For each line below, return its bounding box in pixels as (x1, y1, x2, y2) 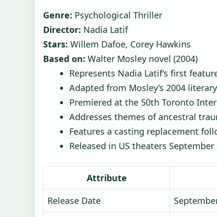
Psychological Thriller (72, 9, 162, 21)
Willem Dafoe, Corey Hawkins (68, 38, 191, 50)
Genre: (43, 9, 72, 21)
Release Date (47, 195, 101, 207)
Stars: (43, 38, 68, 50)
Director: (43, 24, 81, 36)
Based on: (43, 53, 85, 65)
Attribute (86, 172, 127, 184)
